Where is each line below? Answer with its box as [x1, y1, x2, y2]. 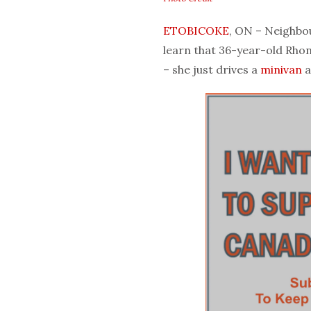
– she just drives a [163, 62, 260, 77]
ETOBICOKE [163, 24, 229, 38]
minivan [260, 62, 302, 77]
